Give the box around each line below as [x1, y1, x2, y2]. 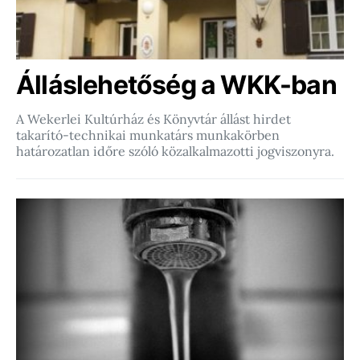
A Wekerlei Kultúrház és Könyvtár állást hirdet [16, 111, 291, 127]
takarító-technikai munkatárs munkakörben [16, 127, 280, 143]
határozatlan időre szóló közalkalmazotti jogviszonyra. [16, 143, 334, 159]
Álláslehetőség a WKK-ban [16, 69, 337, 100]
